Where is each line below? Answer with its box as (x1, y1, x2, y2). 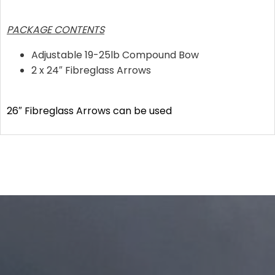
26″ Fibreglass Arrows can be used (7, 103, 172, 118)
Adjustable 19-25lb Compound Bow (31, 47, 199, 62)
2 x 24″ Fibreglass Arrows (31, 63, 151, 77)
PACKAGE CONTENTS (7, 22, 104, 37)
